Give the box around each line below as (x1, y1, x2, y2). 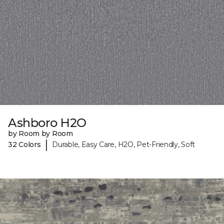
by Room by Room (8, 129, 73, 138)
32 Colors (8, 139, 41, 149)
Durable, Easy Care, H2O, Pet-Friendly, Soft (52, 139, 195, 149)
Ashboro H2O (8, 115, 86, 130)
